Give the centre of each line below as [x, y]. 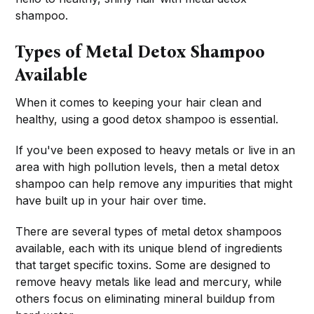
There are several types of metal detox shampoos [149, 232]
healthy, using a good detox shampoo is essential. [147, 120]
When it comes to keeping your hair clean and [139, 103]
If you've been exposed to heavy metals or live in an [156, 150]
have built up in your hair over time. [111, 201]
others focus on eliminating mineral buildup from [145, 299]
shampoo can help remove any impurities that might [154, 184]
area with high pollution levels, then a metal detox [148, 167]
